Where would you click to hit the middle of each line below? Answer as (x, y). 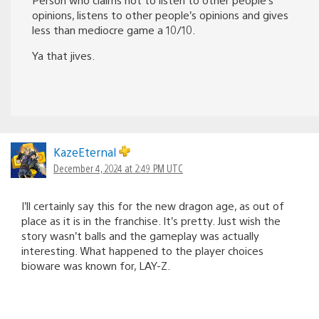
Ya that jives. (63, 55)
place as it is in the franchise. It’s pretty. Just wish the (151, 220)
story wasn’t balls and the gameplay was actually (140, 235)
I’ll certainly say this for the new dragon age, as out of (153, 205)
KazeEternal (86, 152)
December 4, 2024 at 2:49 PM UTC (118, 168)
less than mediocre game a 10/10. (114, 29)
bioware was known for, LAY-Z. (96, 265)
